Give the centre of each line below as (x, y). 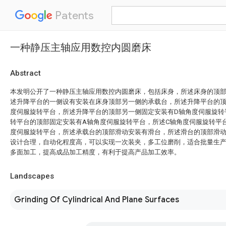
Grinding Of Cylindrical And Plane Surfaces (97, 200)
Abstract (25, 73)
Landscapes (32, 176)
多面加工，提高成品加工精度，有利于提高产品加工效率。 (95, 152)
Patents (73, 15)
